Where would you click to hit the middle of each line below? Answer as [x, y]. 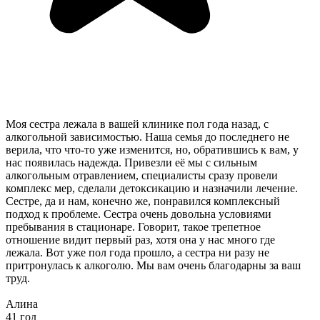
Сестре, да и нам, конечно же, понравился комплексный [143, 201]
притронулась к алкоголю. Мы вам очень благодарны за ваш [153, 266]
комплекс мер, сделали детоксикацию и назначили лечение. [152, 189]
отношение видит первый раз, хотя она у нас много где [140, 240]
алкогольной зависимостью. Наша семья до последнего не [147, 137]
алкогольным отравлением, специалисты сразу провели [142, 176]
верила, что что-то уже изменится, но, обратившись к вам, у [152, 150]
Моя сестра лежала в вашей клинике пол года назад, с [137, 124]
